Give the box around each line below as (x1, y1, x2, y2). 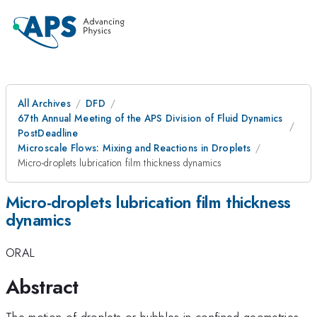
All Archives (18, 96, 71, 110)
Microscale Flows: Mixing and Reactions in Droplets (18, 141, 251, 155)
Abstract (6, 272, 79, 301)
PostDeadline (18, 126, 78, 140)
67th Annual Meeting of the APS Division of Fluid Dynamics (18, 111, 283, 125)
